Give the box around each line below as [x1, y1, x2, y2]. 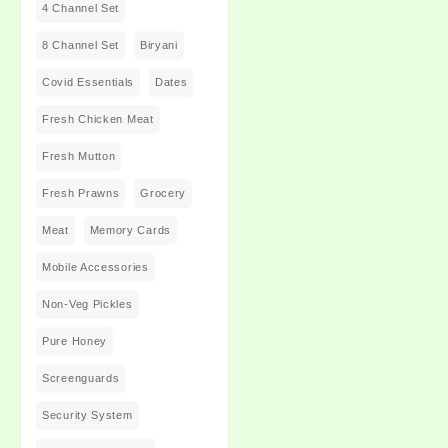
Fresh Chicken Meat [42, 112, 154, 125]
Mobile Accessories [42, 260, 149, 273]
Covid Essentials [42, 75, 135, 88]
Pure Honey [42, 334, 107, 347]
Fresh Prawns [42, 186, 120, 199]
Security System [42, 408, 133, 421]
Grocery [140, 186, 187, 199]
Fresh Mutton [42, 149, 116, 162]
